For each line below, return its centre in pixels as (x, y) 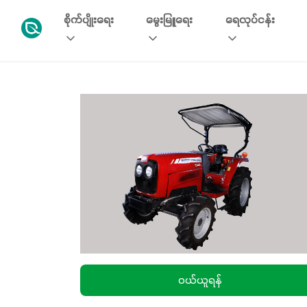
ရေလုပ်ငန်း (250, 21)
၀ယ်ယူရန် (200, 281)
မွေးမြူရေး (170, 21)
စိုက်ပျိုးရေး (89, 21)
